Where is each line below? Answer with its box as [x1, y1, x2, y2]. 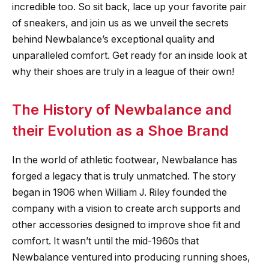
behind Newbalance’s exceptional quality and [12, 34, 214, 46]
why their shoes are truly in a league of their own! [12, 66, 234, 78]
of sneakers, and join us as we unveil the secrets [12, 17, 229, 29]
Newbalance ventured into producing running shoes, [12, 252, 250, 264]
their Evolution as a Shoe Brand [12, 122, 229, 140]
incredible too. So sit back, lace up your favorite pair [12, 1, 247, 13]
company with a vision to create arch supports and [12, 203, 240, 215]
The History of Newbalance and [12, 101, 232, 119]
